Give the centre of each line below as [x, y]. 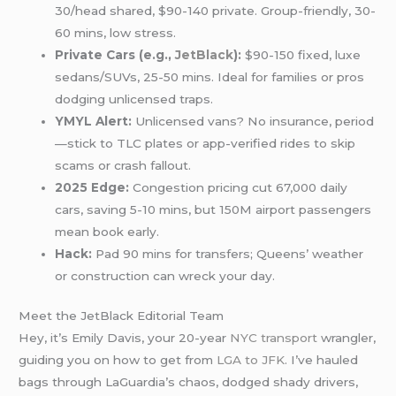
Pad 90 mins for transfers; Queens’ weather [228, 253]
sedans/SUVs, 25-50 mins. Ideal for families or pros [210, 76]
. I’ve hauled [322, 360]
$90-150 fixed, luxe [301, 54]
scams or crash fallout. [123, 165]
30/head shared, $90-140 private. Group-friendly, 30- [216, 10]
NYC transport [274, 338]
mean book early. [107, 231]
